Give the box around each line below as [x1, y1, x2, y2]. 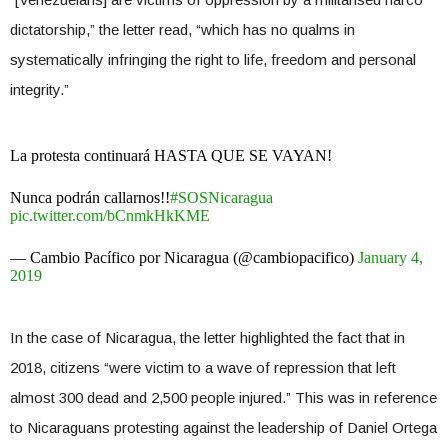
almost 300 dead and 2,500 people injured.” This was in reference [10, 388, 437, 406]
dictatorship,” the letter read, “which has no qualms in [10, 20, 355, 38]
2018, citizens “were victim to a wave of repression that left [10, 358, 396, 376]
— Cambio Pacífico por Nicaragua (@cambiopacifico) [10, 248, 358, 266]
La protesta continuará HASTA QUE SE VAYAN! [10, 146, 332, 164]
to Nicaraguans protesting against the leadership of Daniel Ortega [10, 418, 437, 436]
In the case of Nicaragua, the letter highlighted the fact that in [10, 328, 405, 346]
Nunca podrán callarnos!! [10, 188, 170, 206]
